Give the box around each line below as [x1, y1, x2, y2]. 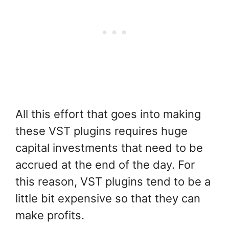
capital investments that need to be [15, 141, 203, 155]
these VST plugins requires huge [15, 124, 188, 138]
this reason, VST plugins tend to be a [15, 175, 211, 189]
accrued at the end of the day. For [15, 158, 195, 172]
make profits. [15, 209, 84, 222]
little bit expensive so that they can [15, 192, 200, 205]
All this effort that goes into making [15, 107, 201, 121]
